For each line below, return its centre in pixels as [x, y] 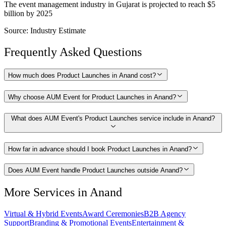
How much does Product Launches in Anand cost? [82, 76]
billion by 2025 [28, 13]
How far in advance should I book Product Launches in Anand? [100, 149]
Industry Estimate [58, 30]
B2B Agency [165, 214]
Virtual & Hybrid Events [43, 214]
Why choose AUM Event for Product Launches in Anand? [92, 97]
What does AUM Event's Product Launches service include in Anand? [113, 118]
